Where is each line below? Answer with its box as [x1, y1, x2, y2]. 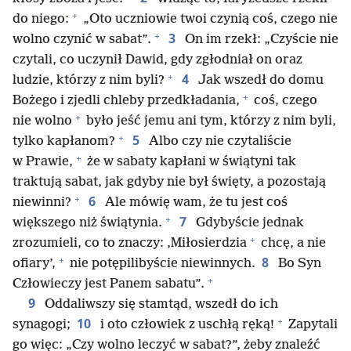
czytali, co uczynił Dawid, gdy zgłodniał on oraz [13, 52, 302, 67]
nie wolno [13, 114, 72, 128]
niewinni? [13, 195, 71, 210]
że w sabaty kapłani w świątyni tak [84, 154, 296, 169]
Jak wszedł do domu [195, 73, 324, 88]
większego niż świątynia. [13, 215, 162, 230]
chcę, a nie [258, 236, 326, 251]
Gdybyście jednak [193, 215, 304, 230]
